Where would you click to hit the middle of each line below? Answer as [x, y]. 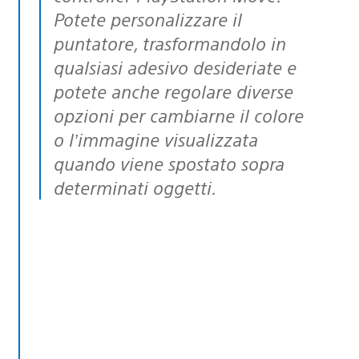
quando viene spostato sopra [169, 163]
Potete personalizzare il [148, 18]
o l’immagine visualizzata [156, 139]
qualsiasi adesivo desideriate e [175, 67]
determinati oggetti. [135, 187]
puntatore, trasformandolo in [170, 42]
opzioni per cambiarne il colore [179, 115]
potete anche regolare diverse [173, 91]
